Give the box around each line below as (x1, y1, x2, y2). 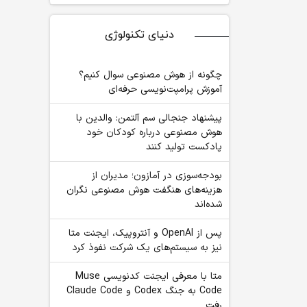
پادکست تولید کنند (146, 140, 222, 154)
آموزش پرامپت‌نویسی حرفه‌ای (108, 82, 222, 97)
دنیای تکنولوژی (105, 27, 174, 42)
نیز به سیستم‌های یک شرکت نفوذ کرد (72, 241, 222, 255)
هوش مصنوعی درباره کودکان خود (86, 125, 222, 140)
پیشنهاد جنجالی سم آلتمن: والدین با (76, 111, 222, 125)
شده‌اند (195, 197, 222, 212)
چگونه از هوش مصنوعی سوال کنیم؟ (79, 68, 222, 82)
